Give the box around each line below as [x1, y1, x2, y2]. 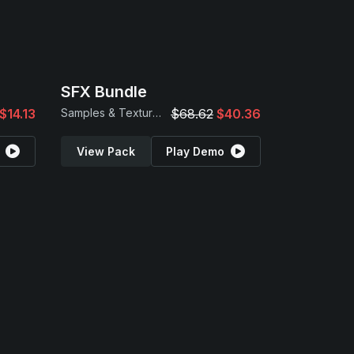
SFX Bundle [61, 82, 147, 101]
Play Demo [166, 145, 225, 158]
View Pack [76, 145, 135, 158]
